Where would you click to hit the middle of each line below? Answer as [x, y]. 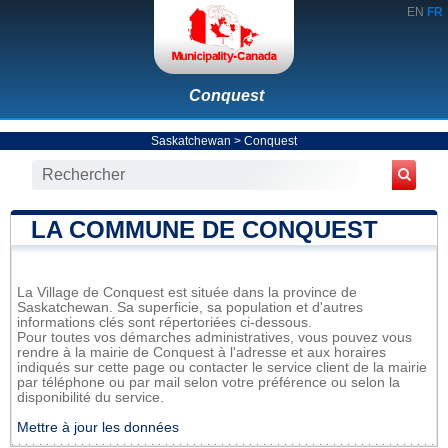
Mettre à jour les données [98, 427]
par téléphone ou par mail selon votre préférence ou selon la [208, 382]
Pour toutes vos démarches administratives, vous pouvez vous [214, 337]
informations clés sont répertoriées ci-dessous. [164, 322]
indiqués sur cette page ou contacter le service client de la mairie [222, 367]
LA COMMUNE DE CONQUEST [204, 229]
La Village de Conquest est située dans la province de [187, 292]
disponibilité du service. [90, 397]
